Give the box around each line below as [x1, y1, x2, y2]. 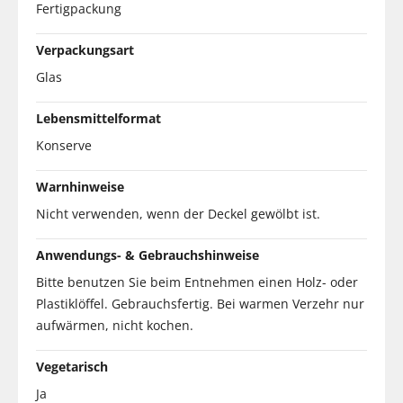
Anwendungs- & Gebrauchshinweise [36, 246, 259, 264]
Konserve [36, 136, 92, 154]
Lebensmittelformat [36, 109, 161, 127]
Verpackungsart [36, 40, 134, 58]
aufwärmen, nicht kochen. [36, 316, 193, 334]
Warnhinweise [36, 177, 124, 195]
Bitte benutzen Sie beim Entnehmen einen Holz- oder [36, 273, 358, 291]
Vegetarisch [36, 357, 108, 375]
